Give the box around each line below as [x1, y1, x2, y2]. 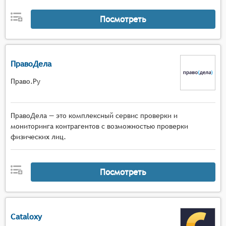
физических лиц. [11, 133, 66, 141]
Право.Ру [11, 77, 40, 85]
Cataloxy [11, 211, 42, 221]
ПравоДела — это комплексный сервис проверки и [11, 111, 178, 120]
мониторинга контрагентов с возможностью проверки [11, 122, 188, 130]
